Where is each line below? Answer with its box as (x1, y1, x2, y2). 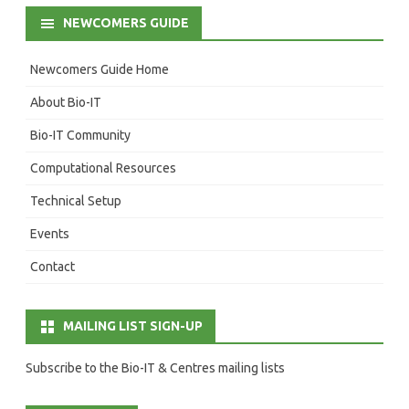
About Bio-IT (30, 94, 101, 110)
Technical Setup (30, 193, 121, 208)
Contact (30, 258, 75, 274)
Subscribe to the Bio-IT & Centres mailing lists (26, 360, 285, 375)
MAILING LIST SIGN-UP (63, 318, 203, 333)
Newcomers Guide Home (30, 61, 169, 77)
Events (30, 225, 69, 241)
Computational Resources (30, 160, 176, 175)
